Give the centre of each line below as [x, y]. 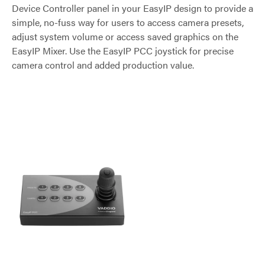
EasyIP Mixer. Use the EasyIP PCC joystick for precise [123, 50]
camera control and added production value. [103, 64]
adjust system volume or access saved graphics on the [125, 36]
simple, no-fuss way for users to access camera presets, [128, 22]
